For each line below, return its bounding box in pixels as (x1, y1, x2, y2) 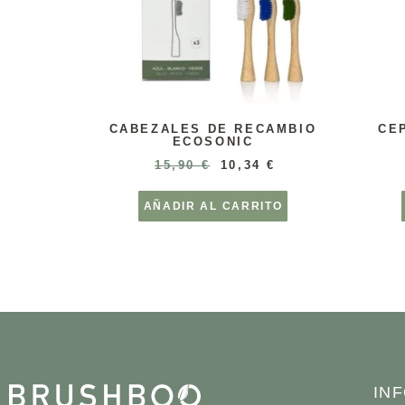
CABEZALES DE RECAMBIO (108, 122, 317, 137)
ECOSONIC (172, 135, 254, 149)
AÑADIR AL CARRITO (143, 200, 283, 213)
